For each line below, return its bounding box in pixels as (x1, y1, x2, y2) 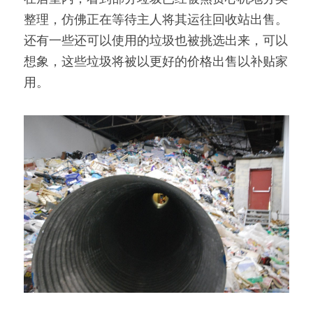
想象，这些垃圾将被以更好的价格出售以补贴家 (24, 55, 288, 69)
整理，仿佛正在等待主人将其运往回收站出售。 (24, 13, 288, 27)
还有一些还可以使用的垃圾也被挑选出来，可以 (24, 34, 288, 48)
